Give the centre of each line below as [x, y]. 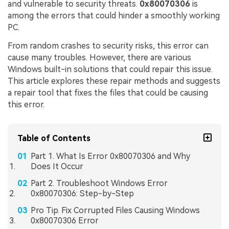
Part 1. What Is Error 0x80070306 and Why [110, 156]
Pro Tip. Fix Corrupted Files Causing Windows [115, 210]
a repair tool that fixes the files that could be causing [108, 93]
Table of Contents [54, 138]
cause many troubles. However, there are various [99, 58]
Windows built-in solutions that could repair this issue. [110, 70]
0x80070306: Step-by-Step [82, 193]
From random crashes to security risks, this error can [108, 46]
